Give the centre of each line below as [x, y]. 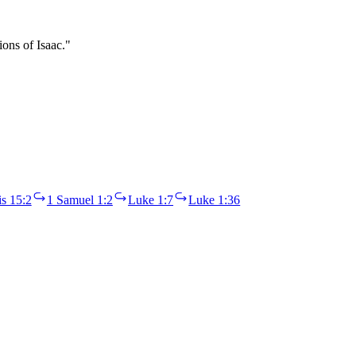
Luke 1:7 [151, 200]
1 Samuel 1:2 [79, 200]
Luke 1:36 [215, 200]
